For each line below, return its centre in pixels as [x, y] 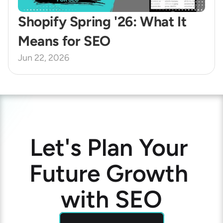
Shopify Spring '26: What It [102, 21]
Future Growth [109, 173]
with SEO [111, 199]
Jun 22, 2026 [44, 58]
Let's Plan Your [109, 147]
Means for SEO [64, 41]
